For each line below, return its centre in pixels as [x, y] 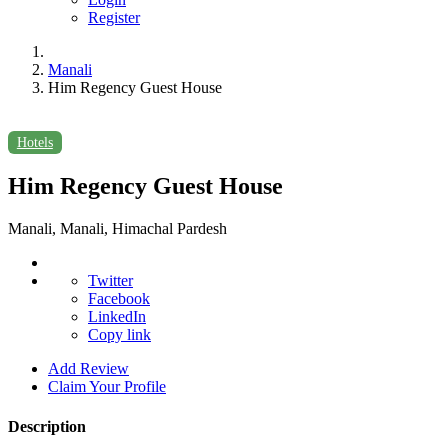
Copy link [119, 335]
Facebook [119, 299]
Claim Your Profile [107, 387]
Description [47, 426]
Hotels [34, 142]
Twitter [110, 281]
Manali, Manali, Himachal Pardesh [117, 229]
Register [114, 17]
